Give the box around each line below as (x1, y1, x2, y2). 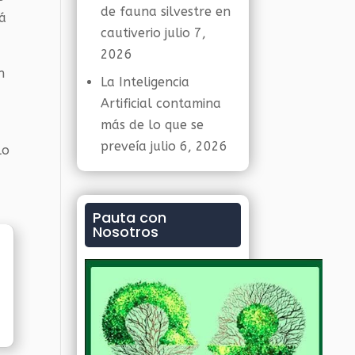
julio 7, (165, 25, 207, 40)
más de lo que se (101, 117, 204, 132)
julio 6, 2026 (151, 139, 228, 154)
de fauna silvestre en (101, 4, 231, 19)
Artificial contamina (101, 96, 222, 111)
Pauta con (93, 208, 167, 227)
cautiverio (101, 25, 162, 40)
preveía (101, 139, 147, 154)
